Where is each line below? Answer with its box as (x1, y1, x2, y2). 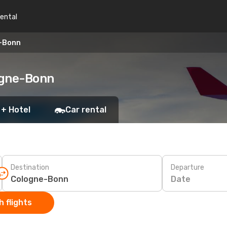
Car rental (65, 105, 106, 115)
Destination (11, 163, 49, 172)
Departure (171, 163, 204, 172)
